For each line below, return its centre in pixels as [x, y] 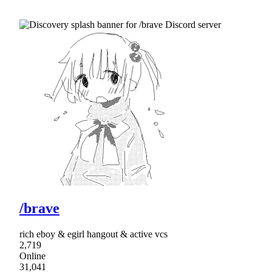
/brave [39, 209]
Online [32, 256]
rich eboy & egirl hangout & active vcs [93, 234]
